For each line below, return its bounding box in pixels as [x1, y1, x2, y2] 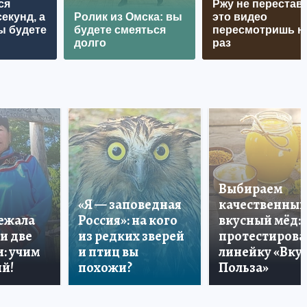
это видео [212, 10, 267, 23]
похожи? [78, 258, 132, 277]
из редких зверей [78, 226, 184, 245]
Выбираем [219, 179, 282, 198]
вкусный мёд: [219, 210, 301, 230]
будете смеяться [74, 23, 166, 36]
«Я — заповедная [78, 195, 182, 214]
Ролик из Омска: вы [74, 10, 182, 23]
